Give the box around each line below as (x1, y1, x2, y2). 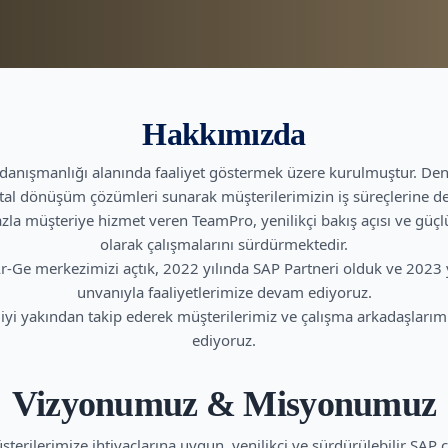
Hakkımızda (142, 115, 306, 152)
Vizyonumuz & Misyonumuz (11, 383, 437, 424)
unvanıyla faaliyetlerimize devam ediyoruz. (76, 281, 372, 302)
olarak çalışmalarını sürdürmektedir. (100, 233, 348, 254)
